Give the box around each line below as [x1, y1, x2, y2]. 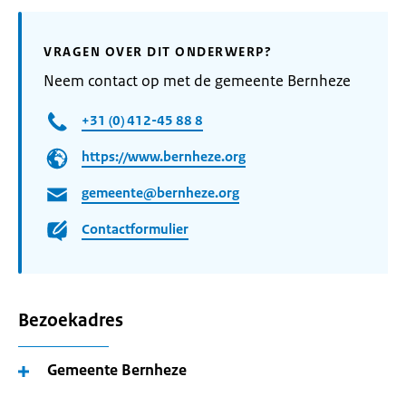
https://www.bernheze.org [82, 148, 246, 166]
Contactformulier [82, 220, 188, 238]
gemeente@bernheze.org [82, 184, 239, 202]
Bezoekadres [18, 309, 123, 332]
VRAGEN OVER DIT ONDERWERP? [43, 43, 272, 60]
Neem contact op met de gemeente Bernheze [43, 71, 351, 91]
